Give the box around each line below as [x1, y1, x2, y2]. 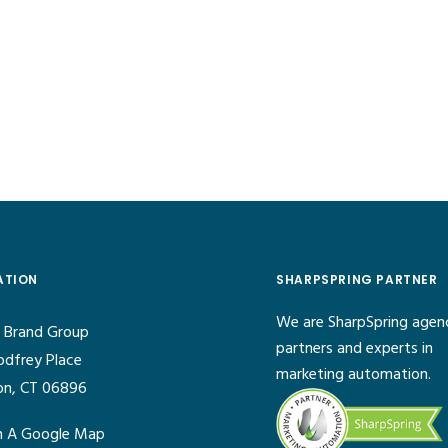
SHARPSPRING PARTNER [276, 271, 438, 288]
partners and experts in [276, 336, 434, 362]
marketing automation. [276, 362, 432, 388]
